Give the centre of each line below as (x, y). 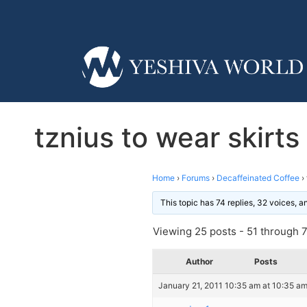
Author (199, 261)
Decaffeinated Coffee (258, 177)
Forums (196, 177)
